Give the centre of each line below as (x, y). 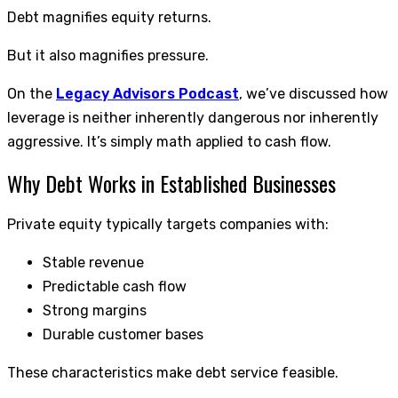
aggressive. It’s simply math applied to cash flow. (169, 141)
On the (32, 93)
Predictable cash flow (115, 287)
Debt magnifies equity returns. (109, 17)
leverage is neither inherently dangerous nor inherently (193, 117)
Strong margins (95, 311)
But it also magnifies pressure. (108, 55)
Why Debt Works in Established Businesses (171, 183)
